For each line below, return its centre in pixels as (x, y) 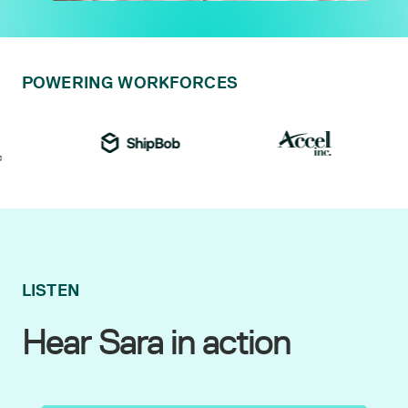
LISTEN (51, 291)
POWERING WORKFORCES (130, 83)
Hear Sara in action (156, 342)
